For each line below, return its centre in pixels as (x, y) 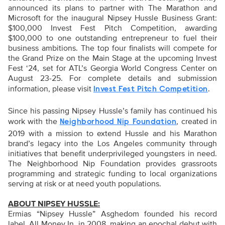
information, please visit (51, 89)
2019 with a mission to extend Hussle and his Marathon (113, 134)
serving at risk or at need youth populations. (86, 184)
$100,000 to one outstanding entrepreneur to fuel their (113, 38)
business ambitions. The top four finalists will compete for (113, 48)
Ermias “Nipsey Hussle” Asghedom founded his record (113, 214)
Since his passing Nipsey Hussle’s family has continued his (113, 111)
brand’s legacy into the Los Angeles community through (113, 144)
